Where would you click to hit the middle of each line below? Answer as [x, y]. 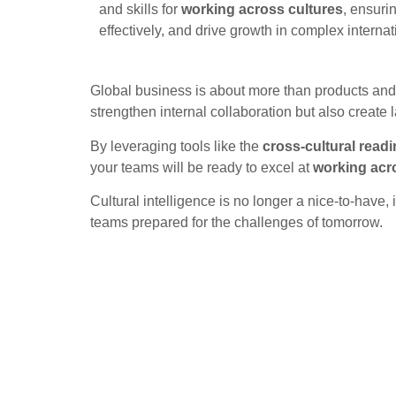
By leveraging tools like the [176, 146]
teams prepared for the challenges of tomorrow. [236, 222]
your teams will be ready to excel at [202, 167]
